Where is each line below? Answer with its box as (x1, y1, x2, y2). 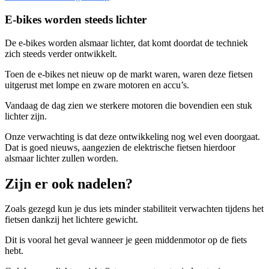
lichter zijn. (5, 110, 47, 121)
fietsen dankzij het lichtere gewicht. (5, 214, 138, 225)
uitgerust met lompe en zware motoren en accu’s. (5, 79, 189, 90)
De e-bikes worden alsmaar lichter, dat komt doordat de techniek (5, 37, 248, 48)
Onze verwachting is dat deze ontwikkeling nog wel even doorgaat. (5, 131, 260, 142)
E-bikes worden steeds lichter (5, 13, 147, 26)
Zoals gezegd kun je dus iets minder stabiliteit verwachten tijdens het (5, 204, 264, 214)
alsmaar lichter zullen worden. (5, 153, 118, 163)
